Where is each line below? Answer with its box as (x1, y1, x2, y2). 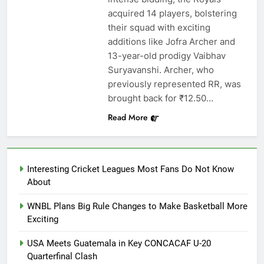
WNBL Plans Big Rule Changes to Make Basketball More (27, 201, 247, 212)
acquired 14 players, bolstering (107, 8, 237, 19)
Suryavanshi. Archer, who (107, 64, 214, 76)
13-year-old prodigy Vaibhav (107, 50, 226, 62)
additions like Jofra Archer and (107, 36, 235, 48)
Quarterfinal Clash (27, 251, 97, 262)
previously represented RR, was (107, 78, 241, 90)
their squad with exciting (107, 22, 210, 34)
